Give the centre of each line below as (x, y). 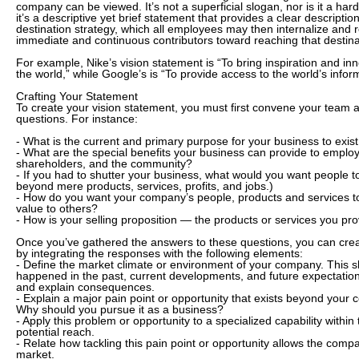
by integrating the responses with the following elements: (159, 253)
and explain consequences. (85, 287)
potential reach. (55, 332)
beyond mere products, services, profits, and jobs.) (145, 186)
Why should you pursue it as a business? (120, 309)
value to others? (57, 208)
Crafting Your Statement (77, 96)
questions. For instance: (77, 119)
